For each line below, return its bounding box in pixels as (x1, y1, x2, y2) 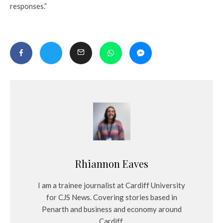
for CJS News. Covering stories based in (46, 193, 177, 202)
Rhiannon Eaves (75, 157, 148, 171)
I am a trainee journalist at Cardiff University (38, 181, 185, 190)
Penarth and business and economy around (41, 205, 182, 214)
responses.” (10, 1, 47, 10)
